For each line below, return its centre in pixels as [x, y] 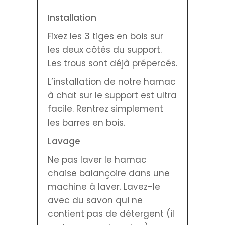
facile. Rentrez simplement [105, 109]
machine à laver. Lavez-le [104, 187]
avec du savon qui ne [95, 200]
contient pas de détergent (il [111, 214]
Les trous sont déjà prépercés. [113, 63]
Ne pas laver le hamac [97, 159]
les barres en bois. [86, 122]
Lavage [65, 141]
